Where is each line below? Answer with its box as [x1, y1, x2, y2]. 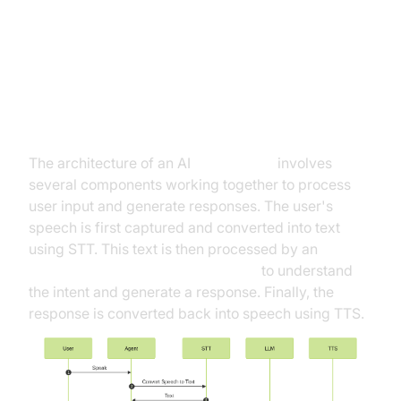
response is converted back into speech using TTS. [29, 304, 364, 322]
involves [274, 154, 332, 172]
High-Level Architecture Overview [29, 112, 370, 138]
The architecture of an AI [29, 154, 194, 172]
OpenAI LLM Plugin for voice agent [29, 261, 258, 279]
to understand [258, 261, 353, 279]
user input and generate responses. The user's [29, 197, 333, 215]
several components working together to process [29, 175, 351, 193]
